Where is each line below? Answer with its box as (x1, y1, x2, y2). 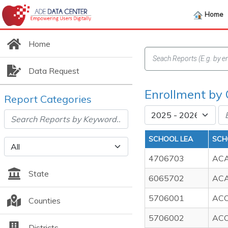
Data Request (28, 66, 79, 76)
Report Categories (4, 93, 92, 105)
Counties (28, 195, 61, 206)
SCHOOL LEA (149, 134, 193, 144)
